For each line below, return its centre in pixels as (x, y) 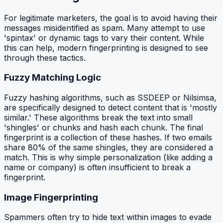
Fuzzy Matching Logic (53, 78)
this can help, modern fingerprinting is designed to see (106, 48)
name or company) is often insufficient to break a (97, 167)
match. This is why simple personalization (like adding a (108, 157)
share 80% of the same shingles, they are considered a (109, 147)
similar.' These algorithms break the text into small (98, 117)
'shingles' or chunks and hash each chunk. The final (104, 127)
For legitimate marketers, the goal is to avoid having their (111, 18)
